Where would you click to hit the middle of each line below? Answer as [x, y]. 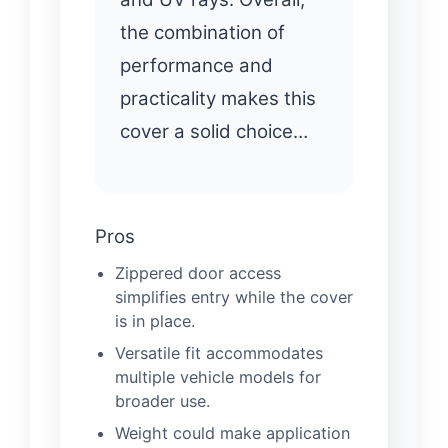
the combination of [202, 33]
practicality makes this [218, 99]
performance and [196, 66]
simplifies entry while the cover [234, 297]
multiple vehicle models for [218, 377]
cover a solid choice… [214, 132]
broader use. [162, 401]
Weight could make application [232, 433]
